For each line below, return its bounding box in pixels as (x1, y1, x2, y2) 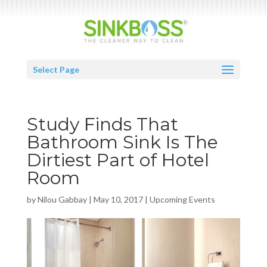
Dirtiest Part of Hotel (26, 149, 209, 171)
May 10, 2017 (93, 194, 143, 204)
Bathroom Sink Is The (26, 131, 218, 153)
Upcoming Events (149, 194, 215, 204)
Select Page (32, 64, 79, 74)
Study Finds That (26, 113, 178, 135)
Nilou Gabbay (37, 194, 87, 204)
